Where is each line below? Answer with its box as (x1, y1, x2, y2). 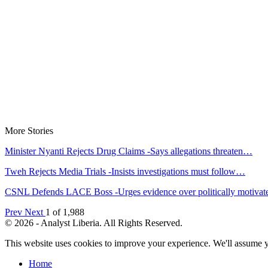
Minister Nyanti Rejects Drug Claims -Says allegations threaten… (5, 145, 252, 156)
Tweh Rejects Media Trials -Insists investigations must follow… (5, 166, 245, 176)
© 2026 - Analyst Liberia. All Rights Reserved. (5, 217, 182, 228)
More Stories (5, 125, 53, 136)
